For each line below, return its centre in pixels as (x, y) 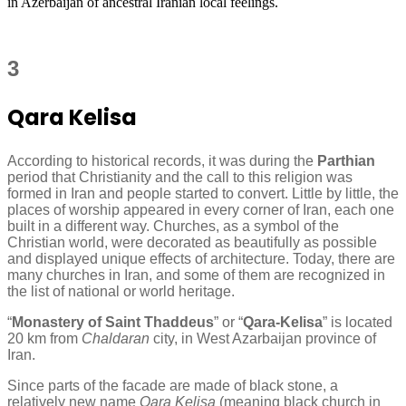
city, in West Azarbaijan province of (263, 338)
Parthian (346, 160)
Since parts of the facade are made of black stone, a (173, 385)
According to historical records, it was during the (162, 160)
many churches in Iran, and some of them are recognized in (196, 275)
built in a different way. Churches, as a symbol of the (173, 226)
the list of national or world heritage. (121, 291)
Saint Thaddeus (159, 322)
